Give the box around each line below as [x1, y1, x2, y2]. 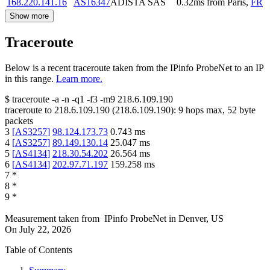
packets [5, 116, 33, 127]
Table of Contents [5, 245, 72, 256]
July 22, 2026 [19, 224, 71, 235]
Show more [10, 11, 49, 21]
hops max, [183, 105, 227, 116]
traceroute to [5, 105, 52, 116]
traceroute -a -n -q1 [12, 94, 84, 105]
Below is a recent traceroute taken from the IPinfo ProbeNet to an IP [5, 63, 263, 74]
